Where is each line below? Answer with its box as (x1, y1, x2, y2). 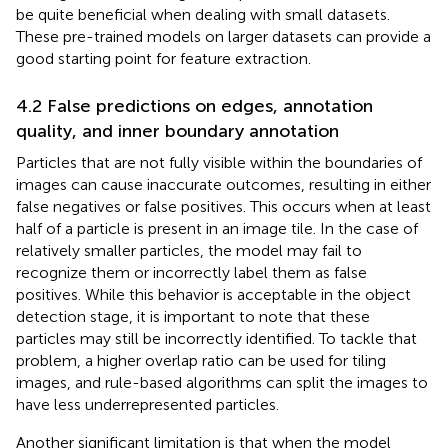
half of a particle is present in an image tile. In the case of (16, 218, 418, 238)
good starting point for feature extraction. (16, 48, 311, 68)
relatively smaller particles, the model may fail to (16, 240, 362, 260)
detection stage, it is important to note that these (16, 306, 370, 326)
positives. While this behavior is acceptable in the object (16, 284, 411, 304)
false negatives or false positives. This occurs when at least (16, 196, 431, 216)
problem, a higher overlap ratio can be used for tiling (16, 350, 386, 370)
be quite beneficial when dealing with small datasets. (16, 4, 390, 24)
